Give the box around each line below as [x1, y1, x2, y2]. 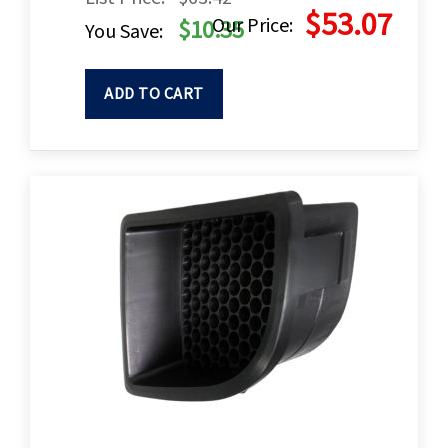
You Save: [85, 18, 163, 47]
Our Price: [212, 12, 293, 41]
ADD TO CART [104, 83, 204, 106]
